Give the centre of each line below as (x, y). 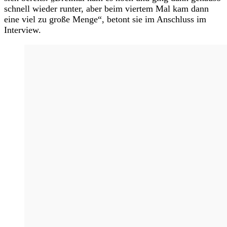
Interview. (23, 30)
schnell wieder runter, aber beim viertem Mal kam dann (106, 8)
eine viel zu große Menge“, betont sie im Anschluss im (105, 19)
